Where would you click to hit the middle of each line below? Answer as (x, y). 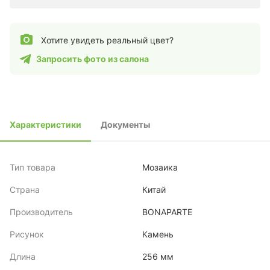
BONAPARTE (167, 212)
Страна (25, 190)
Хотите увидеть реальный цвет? (107, 40)
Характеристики (46, 124)
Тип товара (33, 167)
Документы (125, 124)
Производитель (41, 212)
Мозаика (160, 167)
